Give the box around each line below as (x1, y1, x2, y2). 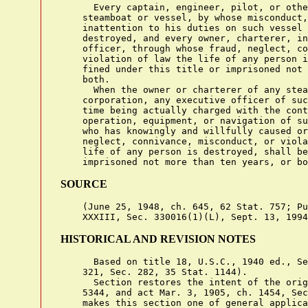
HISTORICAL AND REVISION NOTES (60, 233, 256, 245)
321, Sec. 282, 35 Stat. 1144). (60, 267, 247, 277)
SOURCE (60, 178, 107, 190)
